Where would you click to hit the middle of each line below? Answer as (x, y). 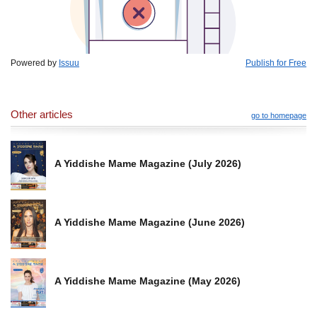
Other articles (42, 114)
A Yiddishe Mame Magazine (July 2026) (148, 164)
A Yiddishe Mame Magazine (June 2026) (150, 223)
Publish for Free (276, 63)
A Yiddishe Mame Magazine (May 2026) (148, 281)
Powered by (35, 63)
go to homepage (279, 115)
